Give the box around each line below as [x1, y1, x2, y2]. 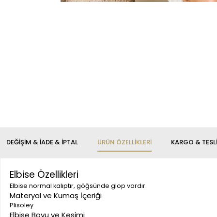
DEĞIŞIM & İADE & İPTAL [6, 137, 78, 147]
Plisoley [10, 201, 33, 209]
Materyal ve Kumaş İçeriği [10, 190, 102, 201]
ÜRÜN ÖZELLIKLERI [97, 137, 152, 147]
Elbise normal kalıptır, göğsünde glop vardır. [10, 181, 147, 190]
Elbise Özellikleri [10, 168, 78, 181]
